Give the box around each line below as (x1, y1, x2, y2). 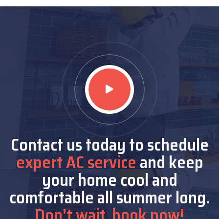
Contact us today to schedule (10, 131, 209, 158)
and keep (136, 149, 203, 175)
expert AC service (16, 149, 136, 175)
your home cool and (42, 166, 177, 193)
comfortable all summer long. (9, 184, 210, 211)
